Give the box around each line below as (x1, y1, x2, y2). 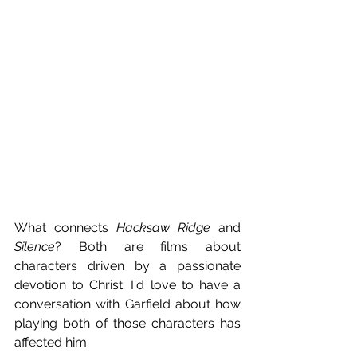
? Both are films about (55, 239, 241, 255)
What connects (14, 220, 116, 236)
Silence (14, 239, 55, 255)
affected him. (14, 335, 89, 351)
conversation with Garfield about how (14, 296, 241, 312)
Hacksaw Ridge (116, 220, 210, 236)
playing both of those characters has (14, 316, 241, 331)
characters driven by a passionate (14, 258, 241, 274)
